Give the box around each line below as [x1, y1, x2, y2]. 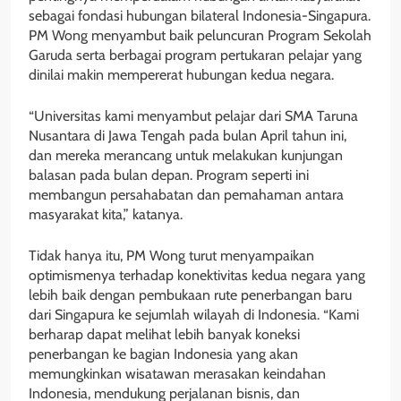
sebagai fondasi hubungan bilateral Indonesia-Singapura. [29, 6, 371, 24]
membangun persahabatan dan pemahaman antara [29, 185, 344, 203]
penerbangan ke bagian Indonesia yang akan [29, 345, 298, 363]
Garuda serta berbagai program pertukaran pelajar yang [29, 46, 362, 64]
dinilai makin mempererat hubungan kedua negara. [29, 65, 334, 83]
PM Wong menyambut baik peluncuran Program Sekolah [29, 26, 371, 44]
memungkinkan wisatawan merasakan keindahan [29, 364, 326, 382]
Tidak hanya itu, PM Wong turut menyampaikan [29, 246, 314, 264]
